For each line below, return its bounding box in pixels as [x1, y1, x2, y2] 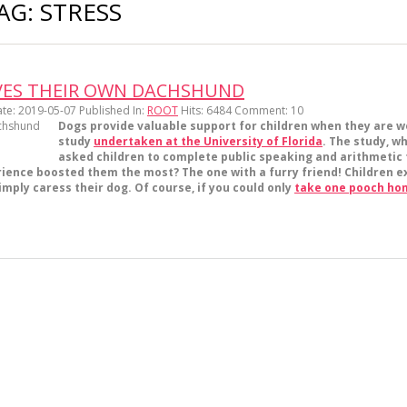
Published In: [79, 103, 147, 118]
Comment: [234, 103, 291, 118]
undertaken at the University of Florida [94, 134, 323, 149]
